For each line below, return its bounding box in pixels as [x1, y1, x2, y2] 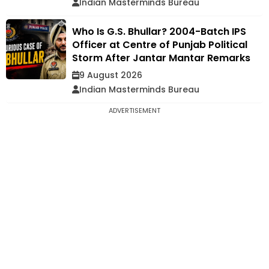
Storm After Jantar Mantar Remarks [72, 50, 250, 65]
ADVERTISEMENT [109, 105, 160, 115]
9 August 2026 [79, 68, 142, 81]
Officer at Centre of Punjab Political [72, 37, 247, 52]
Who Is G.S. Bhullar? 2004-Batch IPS [72, 24, 246, 38]
